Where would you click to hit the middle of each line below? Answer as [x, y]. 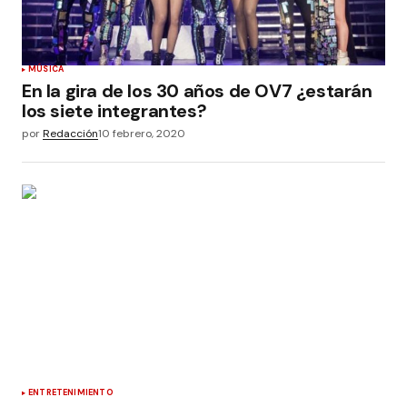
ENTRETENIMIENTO [71, 393]
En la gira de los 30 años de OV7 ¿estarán [197, 91]
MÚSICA [46, 69]
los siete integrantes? [114, 111]
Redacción [70, 134]
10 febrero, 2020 [142, 134]
